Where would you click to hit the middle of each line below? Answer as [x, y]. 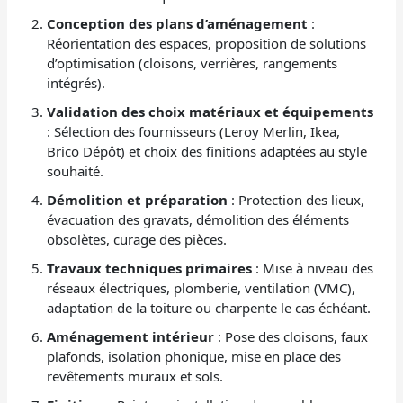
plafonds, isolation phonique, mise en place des [194, 356]
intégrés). [76, 82]
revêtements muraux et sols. [135, 376]
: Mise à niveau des [313, 268]
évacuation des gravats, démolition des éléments [198, 219]
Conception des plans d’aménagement [178, 23]
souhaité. [76, 170]
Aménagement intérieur [131, 336]
